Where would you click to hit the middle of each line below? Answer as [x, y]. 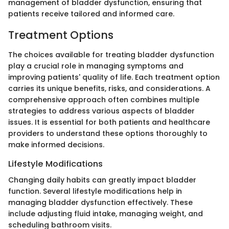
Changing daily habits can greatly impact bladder [102, 180]
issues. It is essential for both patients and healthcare [109, 122]
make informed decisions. [56, 144]
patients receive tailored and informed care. [91, 14]
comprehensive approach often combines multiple [104, 99]
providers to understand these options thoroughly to [108, 133]
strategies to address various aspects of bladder [101, 111]
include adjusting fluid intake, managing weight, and [106, 213]
